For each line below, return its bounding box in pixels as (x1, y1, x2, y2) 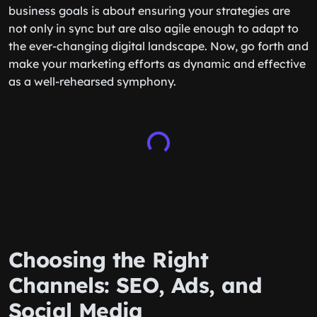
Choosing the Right (8, 246, 209, 273)
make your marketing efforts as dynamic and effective (8, 57, 306, 71)
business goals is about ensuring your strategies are (8, 4, 290, 18)
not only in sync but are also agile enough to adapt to (8, 21, 299, 35)
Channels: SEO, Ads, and (8, 272, 263, 299)
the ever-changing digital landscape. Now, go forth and (8, 39, 309, 53)
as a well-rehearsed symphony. (8, 74, 176, 88)
